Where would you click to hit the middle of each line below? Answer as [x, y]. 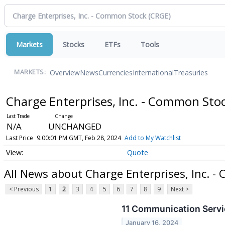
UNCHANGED [75, 126]
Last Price [19, 138]
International [153, 72]
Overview [65, 72]
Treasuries [191, 72]
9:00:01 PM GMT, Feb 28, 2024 [79, 138]
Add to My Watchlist [152, 138]
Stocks [74, 44]
